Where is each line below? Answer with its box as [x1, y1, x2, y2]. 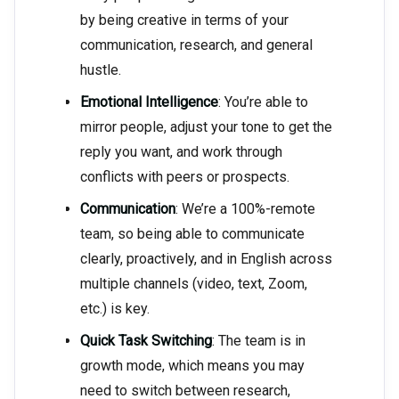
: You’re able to [218, 94, 308, 111]
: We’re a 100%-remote [175, 200, 315, 218]
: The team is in [212, 332, 305, 350]
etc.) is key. [80, 300, 150, 318]
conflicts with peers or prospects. [80, 168, 289, 186]
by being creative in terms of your [80, 12, 289, 29]
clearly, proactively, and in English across [80, 250, 332, 268]
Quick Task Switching [80, 332, 212, 350]
